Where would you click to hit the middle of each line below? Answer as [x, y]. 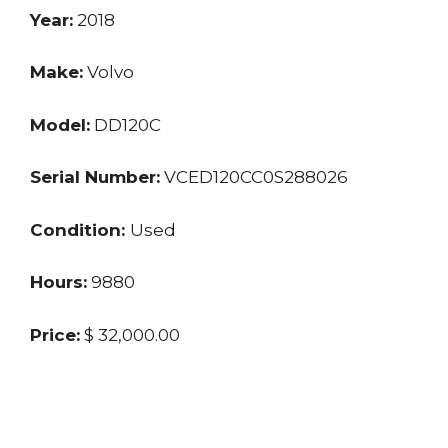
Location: [72, 387]
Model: [60, 124]
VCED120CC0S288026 [254, 177]
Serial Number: [95, 177]
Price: [55, 334]
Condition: [80, 229]
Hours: [58, 282]
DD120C [125, 124]
